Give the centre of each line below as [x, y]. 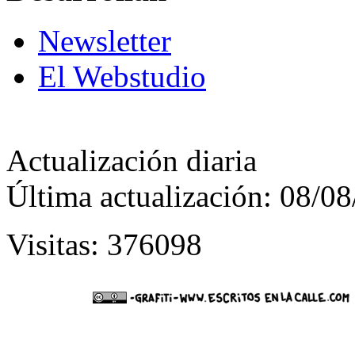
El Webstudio [122, 77]
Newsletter [105, 41]
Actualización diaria [132, 161]
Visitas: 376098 [104, 245]
